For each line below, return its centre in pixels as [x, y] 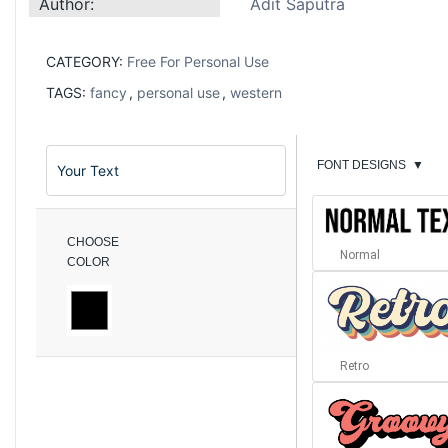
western [256, 92]
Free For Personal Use [198, 61]
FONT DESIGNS [361, 164]
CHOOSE [93, 241]
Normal [360, 255]
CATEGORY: [86, 61]
